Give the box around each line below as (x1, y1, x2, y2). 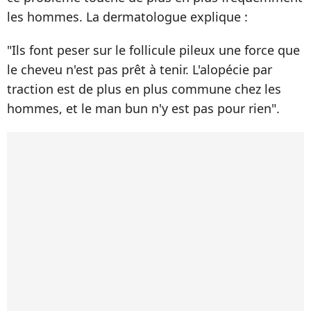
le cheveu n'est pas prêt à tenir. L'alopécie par (7, 60, 272, 78)
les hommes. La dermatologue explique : (7, 8, 248, 25)
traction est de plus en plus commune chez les (7, 80, 281, 97)
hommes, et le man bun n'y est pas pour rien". (7, 99, 280, 117)
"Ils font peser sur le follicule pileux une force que (7, 41, 300, 58)
